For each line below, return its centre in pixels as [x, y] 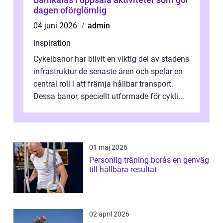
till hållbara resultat [123, 169]
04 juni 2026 [56, 25]
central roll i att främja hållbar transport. [103, 84]
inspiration [52, 43]
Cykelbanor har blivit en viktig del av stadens [111, 59]
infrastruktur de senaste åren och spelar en [108, 71]
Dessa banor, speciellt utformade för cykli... [109, 96]
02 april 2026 [109, 214]
